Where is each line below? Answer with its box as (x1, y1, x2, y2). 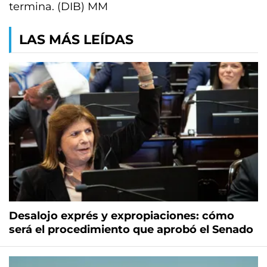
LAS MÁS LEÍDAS (19, 32, 133, 48)
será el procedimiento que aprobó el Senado (9, 223, 253, 237)
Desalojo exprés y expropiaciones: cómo (9, 209, 234, 223)
